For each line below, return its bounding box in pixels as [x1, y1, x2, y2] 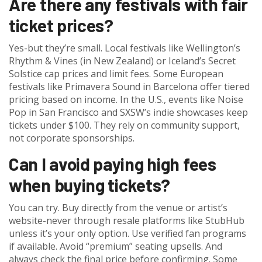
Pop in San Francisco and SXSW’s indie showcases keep [9, 106, 248, 119]
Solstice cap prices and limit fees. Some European [9, 67, 223, 81]
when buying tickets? [9, 174, 170, 196]
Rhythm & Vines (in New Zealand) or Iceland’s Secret [9, 54, 236, 68]
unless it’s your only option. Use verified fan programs [9, 227, 246, 240]
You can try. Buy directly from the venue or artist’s [9, 201, 227, 215]
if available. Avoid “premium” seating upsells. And [9, 240, 222, 253]
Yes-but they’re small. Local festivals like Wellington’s [9, 42, 240, 55]
